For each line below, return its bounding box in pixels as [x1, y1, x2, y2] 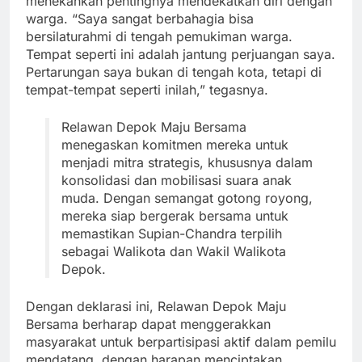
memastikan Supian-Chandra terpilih [61, 225, 282, 242]
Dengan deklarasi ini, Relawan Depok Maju [26, 298, 286, 315]
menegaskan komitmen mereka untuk [61, 137, 288, 154]
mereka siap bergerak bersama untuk [61, 208, 288, 225]
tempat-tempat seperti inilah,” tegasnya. [26, 82, 268, 99]
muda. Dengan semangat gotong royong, [61, 190, 313, 207]
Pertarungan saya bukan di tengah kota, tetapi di [26, 64, 322, 81]
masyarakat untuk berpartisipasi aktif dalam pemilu [26, 334, 336, 351]
